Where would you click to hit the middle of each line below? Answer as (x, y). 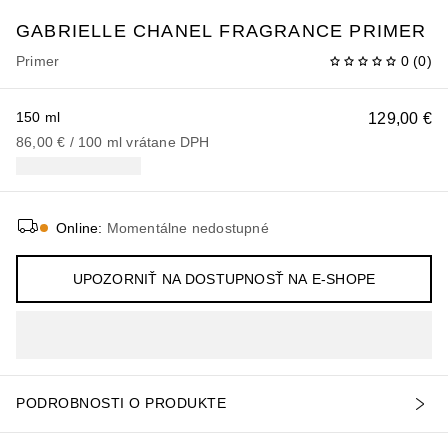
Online (77, 227)
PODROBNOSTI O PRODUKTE (121, 403)
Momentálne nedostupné (187, 227)
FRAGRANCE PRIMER (323, 30)
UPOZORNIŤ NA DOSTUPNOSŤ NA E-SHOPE (224, 278)
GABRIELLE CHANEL (115, 30)
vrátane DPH (168, 141)
